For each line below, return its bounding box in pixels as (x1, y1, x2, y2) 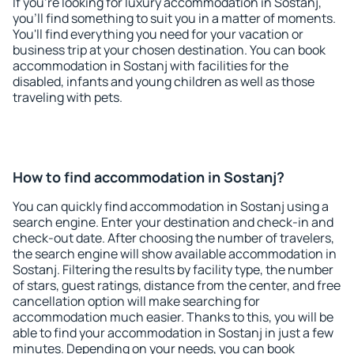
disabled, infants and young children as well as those (13, 73, 314, 90)
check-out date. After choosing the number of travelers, (13, 229, 334, 247)
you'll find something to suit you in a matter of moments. (13, 9, 336, 27)
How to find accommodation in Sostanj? (13, 168, 284, 186)
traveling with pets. (13, 88, 122, 106)
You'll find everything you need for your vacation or (13, 25, 303, 43)
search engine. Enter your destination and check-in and (13, 213, 333, 231)
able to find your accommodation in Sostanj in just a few (13, 324, 333, 341)
